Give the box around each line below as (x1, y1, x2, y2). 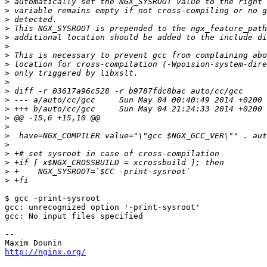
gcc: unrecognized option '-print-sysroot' (5, 203, 200, 212)
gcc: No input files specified (5, 212, 143, 221)
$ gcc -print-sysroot (5, 194, 100, 203)
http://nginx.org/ (5, 247, 86, 257)
